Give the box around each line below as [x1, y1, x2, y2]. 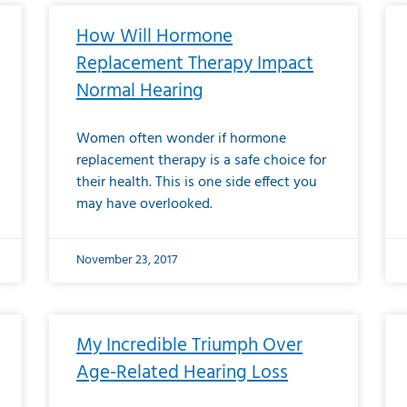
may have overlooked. [76, 193, 213, 216]
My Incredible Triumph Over [76, 331, 303, 361]
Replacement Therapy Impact [76, 49, 313, 79]
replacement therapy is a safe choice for [76, 149, 326, 173]
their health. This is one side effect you [76, 171, 317, 194]
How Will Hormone [76, 22, 233, 52]
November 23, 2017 [76, 250, 177, 271]
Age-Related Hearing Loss [76, 358, 288, 388]
